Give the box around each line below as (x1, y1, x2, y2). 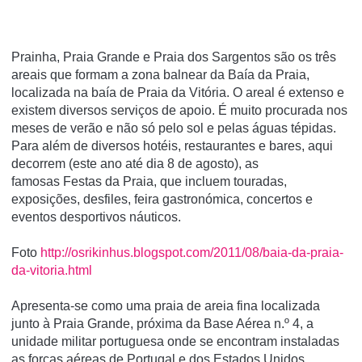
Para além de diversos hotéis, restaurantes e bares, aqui (11, 138, 333, 153)
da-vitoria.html (11, 263, 92, 277)
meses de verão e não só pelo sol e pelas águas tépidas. (11, 120, 336, 135)
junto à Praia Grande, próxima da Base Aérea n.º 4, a (11, 316, 314, 330)
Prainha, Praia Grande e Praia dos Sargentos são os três (11, 49, 336, 64)
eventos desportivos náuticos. (11, 209, 181, 224)
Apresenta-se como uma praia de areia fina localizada (11, 298, 320, 313)
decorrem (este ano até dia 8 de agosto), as (11, 156, 259, 170)
